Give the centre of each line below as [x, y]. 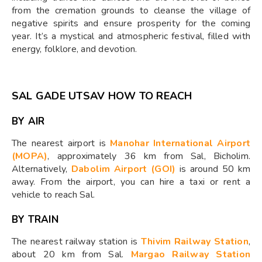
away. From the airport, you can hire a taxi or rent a [131, 182]
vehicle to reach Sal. [54, 195]
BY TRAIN [35, 220]
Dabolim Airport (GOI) [123, 169]
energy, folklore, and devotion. [75, 49]
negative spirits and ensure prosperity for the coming [131, 24]
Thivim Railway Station [194, 242]
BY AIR [28, 122]
